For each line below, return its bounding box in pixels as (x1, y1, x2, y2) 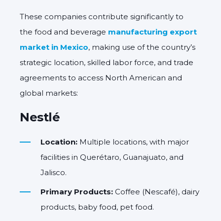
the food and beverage (20, 27, 108, 37)
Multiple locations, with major (77, 137, 189, 147)
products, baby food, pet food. (40, 202, 154, 212)
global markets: (20, 88, 78, 98)
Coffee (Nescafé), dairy (113, 186, 199, 196)
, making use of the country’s (88, 42, 195, 52)
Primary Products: (40, 186, 113, 196)
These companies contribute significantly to (20, 11, 184, 21)
